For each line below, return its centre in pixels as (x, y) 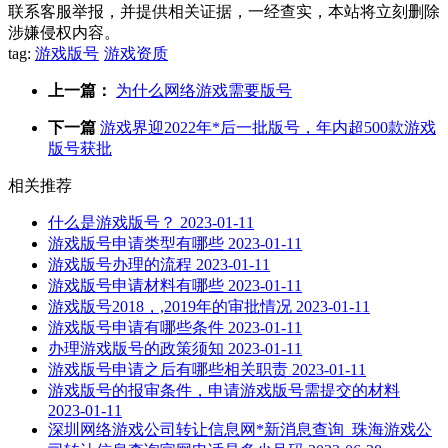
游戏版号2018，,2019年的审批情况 (170, 306)
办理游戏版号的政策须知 (136, 348)
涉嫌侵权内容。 (64, 32)
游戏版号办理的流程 (120, 264)
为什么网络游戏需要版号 (204, 90)
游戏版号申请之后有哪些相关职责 (168, 369)
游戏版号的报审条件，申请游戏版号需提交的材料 (224, 390)
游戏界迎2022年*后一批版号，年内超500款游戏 (268, 127)
